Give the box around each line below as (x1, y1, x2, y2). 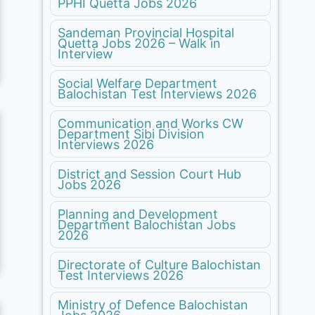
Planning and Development (58, 206, 219, 221)
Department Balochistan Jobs (58, 217, 236, 232)
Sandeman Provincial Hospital (58, 25, 235, 40)
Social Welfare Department (58, 75, 218, 91)
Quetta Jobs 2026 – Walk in (58, 35, 221, 51)
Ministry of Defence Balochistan (58, 297, 249, 312)
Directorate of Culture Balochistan (58, 257, 262, 272)
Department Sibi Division (58, 126, 205, 141)
